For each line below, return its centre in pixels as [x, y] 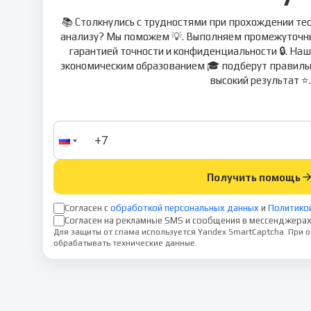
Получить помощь [254, 177]
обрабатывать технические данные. [125, 243]
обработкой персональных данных [185, 208]
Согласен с [86, 208]
